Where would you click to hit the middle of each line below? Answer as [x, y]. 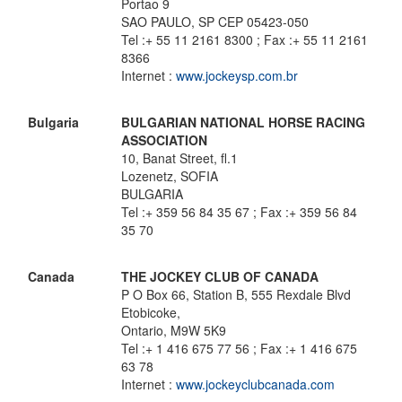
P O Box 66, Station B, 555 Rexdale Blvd [236, 294]
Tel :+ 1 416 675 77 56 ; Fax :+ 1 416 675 [239, 348]
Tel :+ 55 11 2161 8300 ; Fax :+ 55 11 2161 [245, 39]
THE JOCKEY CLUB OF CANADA [220, 276]
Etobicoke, [151, 312]
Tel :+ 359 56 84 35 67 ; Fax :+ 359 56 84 [239, 212]
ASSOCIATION [164, 140]
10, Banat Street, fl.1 [179, 158]
